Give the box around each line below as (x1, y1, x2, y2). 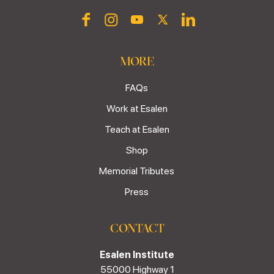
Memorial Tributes (99, 165, 175, 177)
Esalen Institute (100, 248, 174, 261)
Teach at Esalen (104, 123, 169, 135)
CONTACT (110, 220, 164, 235)
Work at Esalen (106, 102, 168, 114)
